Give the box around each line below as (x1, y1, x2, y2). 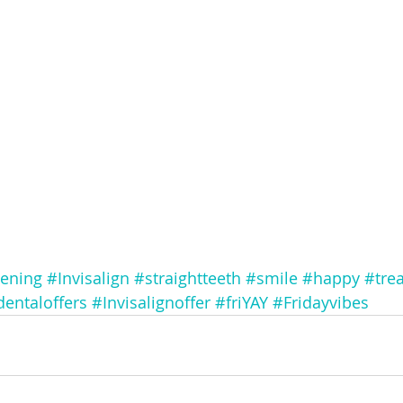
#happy (302, 266, 360, 289)
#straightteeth (134, 266, 241, 289)
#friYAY (215, 291, 268, 313)
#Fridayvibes (273, 291, 369, 313)
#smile (246, 266, 298, 289)
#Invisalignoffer (92, 291, 210, 313)
